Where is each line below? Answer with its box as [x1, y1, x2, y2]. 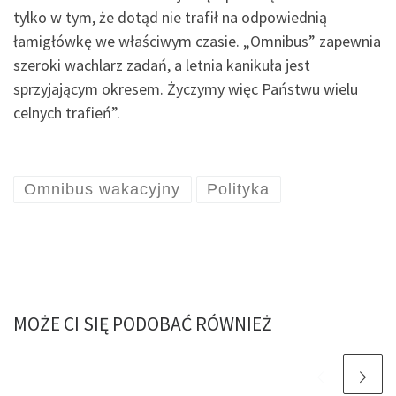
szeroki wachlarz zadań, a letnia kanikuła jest [13, 54, 310, 75]
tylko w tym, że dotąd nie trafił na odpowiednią [13, 6, 327, 27]
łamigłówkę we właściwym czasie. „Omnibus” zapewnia [13, 30, 381, 51]
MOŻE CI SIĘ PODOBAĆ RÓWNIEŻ [13, 312, 272, 337]
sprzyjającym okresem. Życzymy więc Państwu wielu [13, 78, 358, 99]
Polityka [207, 180, 270, 199]
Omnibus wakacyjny [24, 180, 181, 199]
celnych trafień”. [13, 102, 120, 123]
